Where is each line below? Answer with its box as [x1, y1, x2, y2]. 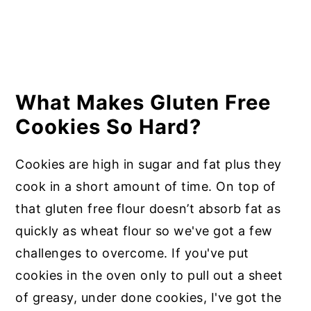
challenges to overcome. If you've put [15, 245, 249, 260]
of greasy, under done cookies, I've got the [15, 289, 282, 305]
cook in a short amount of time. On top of [15, 178, 276, 194]
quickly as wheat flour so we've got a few [15, 223, 273, 238]
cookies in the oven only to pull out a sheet [15, 267, 283, 283]
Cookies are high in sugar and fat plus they [15, 156, 282, 171]
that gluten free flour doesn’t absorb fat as [15, 201, 281, 216]
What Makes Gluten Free [15, 90, 271, 115]
